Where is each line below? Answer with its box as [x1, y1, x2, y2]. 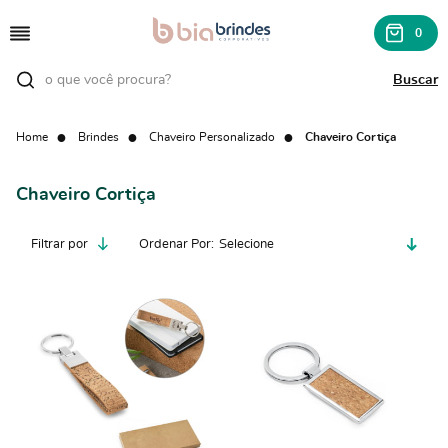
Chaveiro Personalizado [149, 131, 275, 143]
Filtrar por [31, 237, 88, 251]
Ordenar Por [139, 237, 211, 251]
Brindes [78, 131, 119, 143]
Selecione [219, 237, 274, 251]
